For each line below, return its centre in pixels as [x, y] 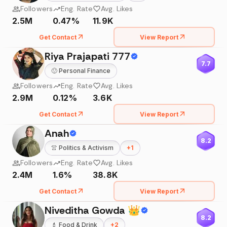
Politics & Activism [86, 148]
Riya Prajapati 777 [87, 56]
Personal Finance [85, 71]
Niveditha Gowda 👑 [92, 210]
